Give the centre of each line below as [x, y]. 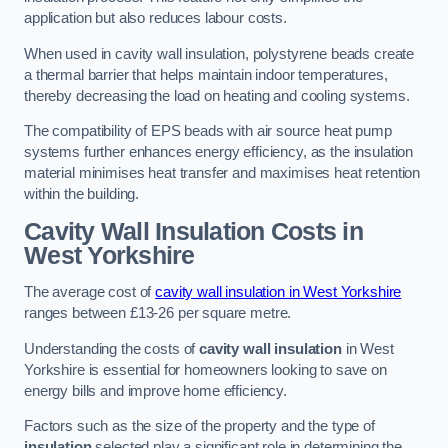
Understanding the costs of [112, 348]
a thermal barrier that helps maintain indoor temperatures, [206, 74]
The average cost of [90, 292]
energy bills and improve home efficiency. [156, 390]
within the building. [82, 194]
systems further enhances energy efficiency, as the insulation [219, 152]
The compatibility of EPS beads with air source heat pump [208, 131]
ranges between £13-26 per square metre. [158, 313]
